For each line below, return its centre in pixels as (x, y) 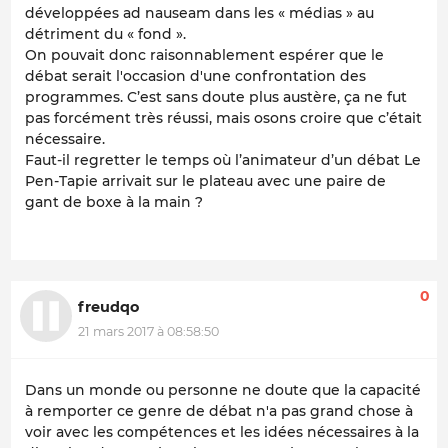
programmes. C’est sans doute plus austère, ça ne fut (216, 97)
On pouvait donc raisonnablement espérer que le (204, 55)
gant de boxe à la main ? (114, 202)
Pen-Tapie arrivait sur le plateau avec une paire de (205, 181)
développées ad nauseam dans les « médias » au (199, 13)
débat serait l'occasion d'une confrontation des (195, 76)
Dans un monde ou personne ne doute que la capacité (223, 389)
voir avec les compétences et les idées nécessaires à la (222, 431)
